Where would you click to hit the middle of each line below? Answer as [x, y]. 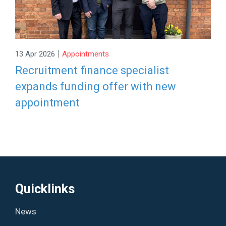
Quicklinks [45, 189]
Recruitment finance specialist [92, 70]
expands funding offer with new [96, 86]
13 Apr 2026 [35, 54]
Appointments [86, 54]
